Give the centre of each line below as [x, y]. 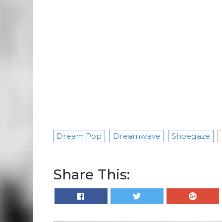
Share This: [91, 174]
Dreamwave [137, 136]
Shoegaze [191, 136]
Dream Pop [79, 136]
